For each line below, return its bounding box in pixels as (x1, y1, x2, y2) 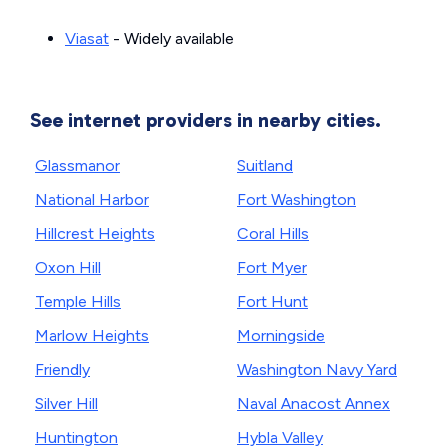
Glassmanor (35, 156, 120, 176)
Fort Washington (237, 190, 356, 210)
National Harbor (35, 190, 149, 210)
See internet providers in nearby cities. (30, 108, 381, 133)
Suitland (237, 156, 293, 176)
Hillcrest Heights (35, 224, 155, 244)
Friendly (35, 360, 90, 380)
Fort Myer (237, 258, 307, 278)
